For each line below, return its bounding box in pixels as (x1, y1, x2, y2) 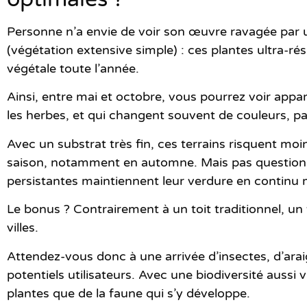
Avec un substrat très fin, (7, 136, 158, 151)
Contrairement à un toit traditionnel (73, 201, 281, 217)
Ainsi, (7, 89, 42, 105)
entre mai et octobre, (42, 89, 165, 105)
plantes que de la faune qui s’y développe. (7, 285, 254, 301)
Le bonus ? (7, 201, 73, 217)
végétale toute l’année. (7, 60, 139, 76)
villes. (7, 220, 38, 236)
